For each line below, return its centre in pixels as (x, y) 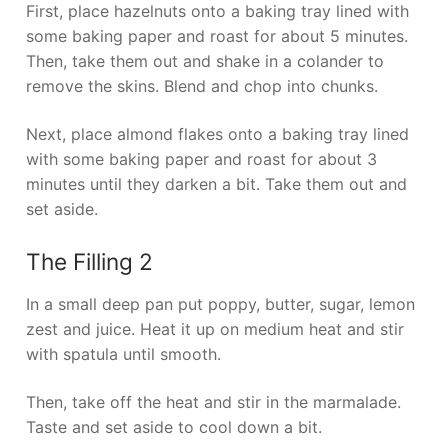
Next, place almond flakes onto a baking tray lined (217, 133)
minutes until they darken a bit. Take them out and (216, 183)
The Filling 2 (89, 262)
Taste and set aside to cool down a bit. (174, 427)
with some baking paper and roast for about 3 (201, 158)
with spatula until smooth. (123, 354)
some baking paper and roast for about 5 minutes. (217, 35)
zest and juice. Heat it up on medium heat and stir (215, 329)
